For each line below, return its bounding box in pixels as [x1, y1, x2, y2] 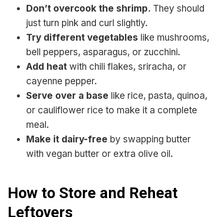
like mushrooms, [138, 31, 209, 43]
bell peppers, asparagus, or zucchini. [26, 46, 180, 58]
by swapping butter [108, 133, 191, 145]
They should [151, 2, 204, 14]
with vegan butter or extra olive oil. [26, 148, 173, 159]
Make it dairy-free [26, 133, 108, 145]
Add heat [26, 61, 67, 72]
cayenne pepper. [26, 75, 97, 87]
